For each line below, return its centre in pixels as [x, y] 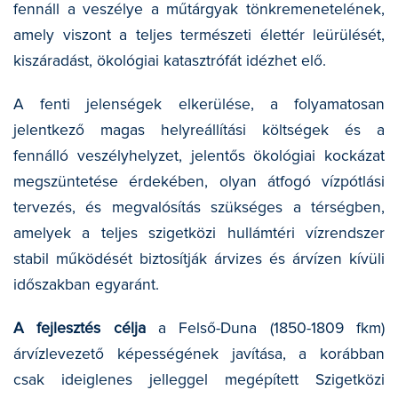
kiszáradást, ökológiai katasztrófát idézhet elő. [170, 60]
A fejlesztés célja [80, 328]
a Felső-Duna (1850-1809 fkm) [265, 328]
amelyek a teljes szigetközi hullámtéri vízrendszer [199, 233]
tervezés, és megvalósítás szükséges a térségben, [199, 207]
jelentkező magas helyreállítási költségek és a [199, 130]
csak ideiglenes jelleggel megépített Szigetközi [199, 379]
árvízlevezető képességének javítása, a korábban [199, 354]
